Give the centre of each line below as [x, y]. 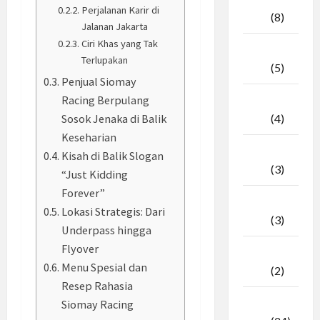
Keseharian [89, 137]
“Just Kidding [95, 174]
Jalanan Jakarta [114, 26]
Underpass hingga [107, 230]
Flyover [80, 248]
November [271, 304]
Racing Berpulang [106, 100]
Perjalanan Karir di [120, 10]
